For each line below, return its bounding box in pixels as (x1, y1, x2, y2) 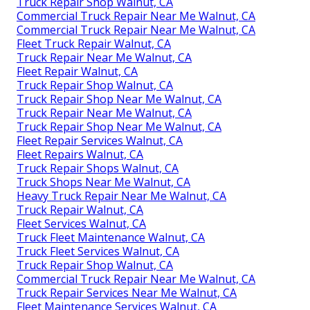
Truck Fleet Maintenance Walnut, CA (17, 229, 205, 245)
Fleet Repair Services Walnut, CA (17, 132, 183, 148)
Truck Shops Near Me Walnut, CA (17, 174, 190, 190)
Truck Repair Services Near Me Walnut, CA (17, 284, 237, 300)
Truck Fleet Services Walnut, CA (17, 243, 179, 259)
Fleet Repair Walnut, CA (17, 63, 138, 79)
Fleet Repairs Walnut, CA (17, 146, 143, 162)
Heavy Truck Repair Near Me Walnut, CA (17, 188, 226, 203)
